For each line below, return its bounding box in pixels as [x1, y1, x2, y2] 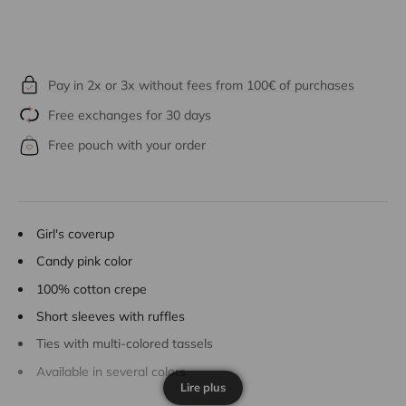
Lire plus [180, 380, 226, 395]
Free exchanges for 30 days [48, 106, 211, 123]
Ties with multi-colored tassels [36, 335, 213, 353]
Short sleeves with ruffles [36, 307, 185, 324]
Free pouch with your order [48, 137, 206, 154]
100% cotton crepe [36, 280, 147, 297]
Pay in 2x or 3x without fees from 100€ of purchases [48, 76, 354, 93]
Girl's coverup [36, 225, 114, 242]
